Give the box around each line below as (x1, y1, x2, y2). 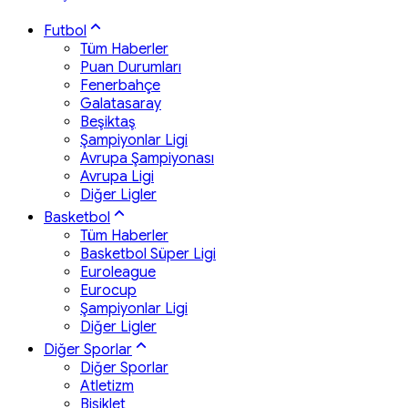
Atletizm (80, 376, 134, 395)
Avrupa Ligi (80, 167, 154, 186)
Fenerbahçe (80, 76, 160, 95)
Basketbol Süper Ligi (80, 244, 216, 263)
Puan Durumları (80, 57, 181, 76)
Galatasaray (80, 94, 161, 113)
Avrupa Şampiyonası (80, 148, 214, 168)
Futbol (44, 21, 87, 40)
